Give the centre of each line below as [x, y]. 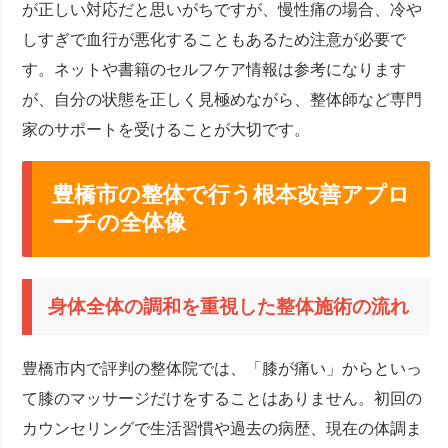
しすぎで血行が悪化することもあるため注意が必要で [214, 39]
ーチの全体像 [119, 222]
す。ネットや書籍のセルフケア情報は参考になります [214, 69]
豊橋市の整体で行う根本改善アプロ [231, 194]
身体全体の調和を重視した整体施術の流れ [229, 307]
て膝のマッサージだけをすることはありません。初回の [222, 399]
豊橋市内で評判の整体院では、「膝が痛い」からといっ [222, 369]
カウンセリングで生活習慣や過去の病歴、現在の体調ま [222, 429]
